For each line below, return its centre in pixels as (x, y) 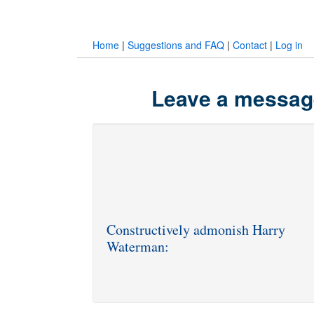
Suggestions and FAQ (176, 45)
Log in (289, 45)
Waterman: (138, 246)
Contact (250, 45)
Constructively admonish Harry (196, 229)
